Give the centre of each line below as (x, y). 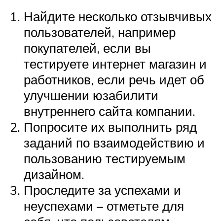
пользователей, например (100, 32)
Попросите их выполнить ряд (110, 127)
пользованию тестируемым (105, 158)
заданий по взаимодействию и (114, 142)
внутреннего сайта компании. (110, 111)
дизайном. (54, 174)
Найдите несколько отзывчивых (118, 16)
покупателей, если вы (87, 48)
